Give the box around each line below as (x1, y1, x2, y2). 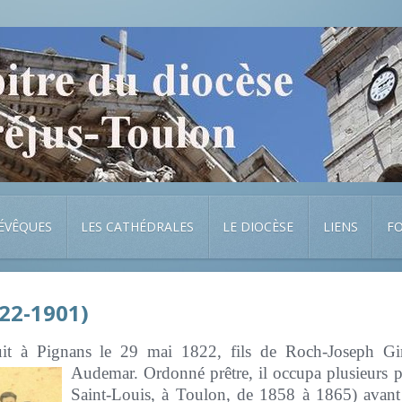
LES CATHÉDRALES (81, 218, 195, 235)
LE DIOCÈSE (223, 218, 294, 235)
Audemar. (71, 363, 144, 382)
